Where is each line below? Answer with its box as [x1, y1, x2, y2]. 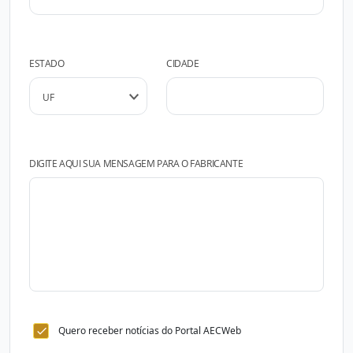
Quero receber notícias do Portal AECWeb [58, 324, 241, 337]
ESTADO [29, 57, 65, 70]
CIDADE [166, 57, 199, 70]
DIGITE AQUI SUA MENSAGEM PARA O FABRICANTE [29, 157, 243, 170]
